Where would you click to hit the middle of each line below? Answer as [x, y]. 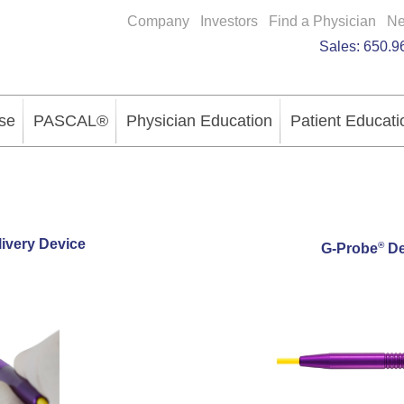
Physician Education [199, 121]
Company [158, 21]
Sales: [341, 46]
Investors [229, 21]
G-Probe [349, 249]
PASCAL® [71, 121]
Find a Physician [322, 21]
